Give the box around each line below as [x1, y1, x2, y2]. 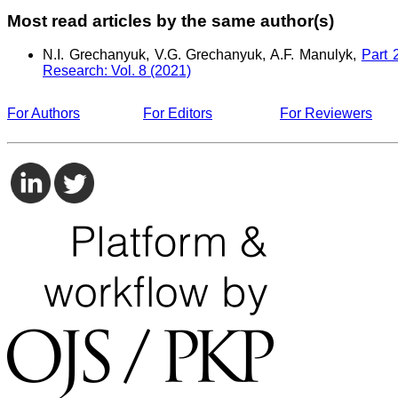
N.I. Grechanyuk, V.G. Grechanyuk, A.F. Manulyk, [43, 47, 362, 63]
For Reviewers [280, 106, 372, 122]
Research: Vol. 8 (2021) [43, 63, 191, 79]
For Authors [7, 106, 80, 122]
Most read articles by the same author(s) [7, 11, 334, 30]
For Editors [143, 106, 212, 122]
